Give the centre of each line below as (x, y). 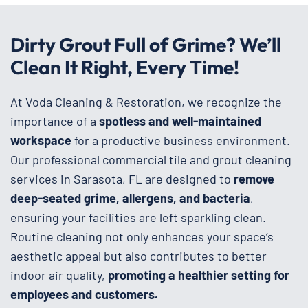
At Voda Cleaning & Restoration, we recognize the (146, 101)
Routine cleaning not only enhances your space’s (142, 236)
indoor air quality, (59, 275)
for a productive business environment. (182, 140)
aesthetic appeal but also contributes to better (139, 255)
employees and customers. (84, 294)
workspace (42, 140)
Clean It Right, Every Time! (125, 67)
